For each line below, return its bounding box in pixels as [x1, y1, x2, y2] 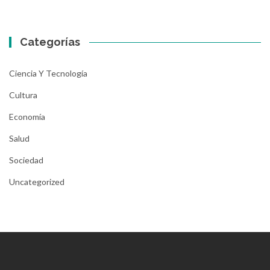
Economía [9, 111, 45, 122]
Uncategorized [9, 176, 64, 187]
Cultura [9, 89, 37, 100]
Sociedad [9, 154, 43, 165]
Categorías [20, 35, 81, 48]
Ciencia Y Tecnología [9, 67, 87, 78]
